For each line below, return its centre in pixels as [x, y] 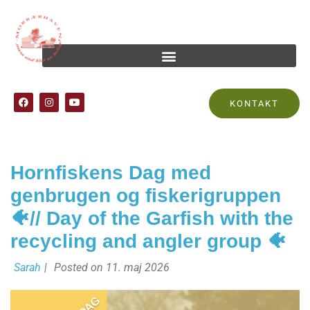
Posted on [80, 268]
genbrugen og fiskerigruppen [146, 196]
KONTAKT [255, 104]
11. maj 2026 [138, 268]
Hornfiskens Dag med [111, 173]
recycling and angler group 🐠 [148, 241]
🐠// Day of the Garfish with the [152, 219]
